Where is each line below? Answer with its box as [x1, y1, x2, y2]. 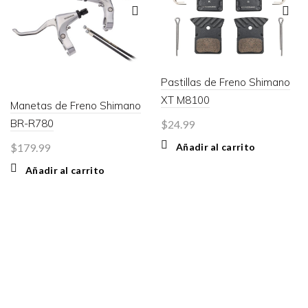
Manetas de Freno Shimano [10, 99, 141, 113]
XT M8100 [161, 93, 210, 107]
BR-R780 [10, 117, 54, 131]
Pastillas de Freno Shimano [161, 76, 290, 89]
